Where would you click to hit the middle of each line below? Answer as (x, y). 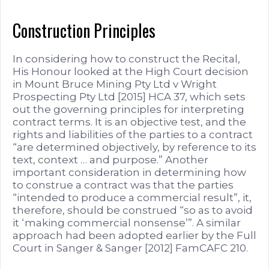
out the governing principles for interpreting (128, 109)
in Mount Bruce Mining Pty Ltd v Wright (115, 84)
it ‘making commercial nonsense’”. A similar (127, 222)
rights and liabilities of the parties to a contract (133, 134)
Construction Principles (84, 30)
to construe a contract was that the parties (123, 185)
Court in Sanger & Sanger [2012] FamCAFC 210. (130, 248)
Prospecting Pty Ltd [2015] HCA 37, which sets (129, 96)
